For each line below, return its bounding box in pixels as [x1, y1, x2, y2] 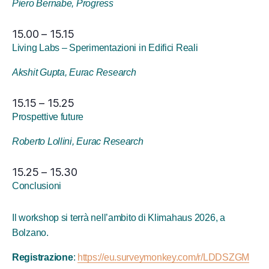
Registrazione [12, 252, 73, 262]
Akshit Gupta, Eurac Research [12, 67, 136, 77]
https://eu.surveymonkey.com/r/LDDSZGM [77, 252, 249, 262]
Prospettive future [12, 112, 84, 122]
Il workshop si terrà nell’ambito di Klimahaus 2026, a [12, 213, 225, 223]
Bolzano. [12, 228, 49, 238]
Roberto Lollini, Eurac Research [12, 136, 144, 147]
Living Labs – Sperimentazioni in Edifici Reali [12, 43, 198, 53]
